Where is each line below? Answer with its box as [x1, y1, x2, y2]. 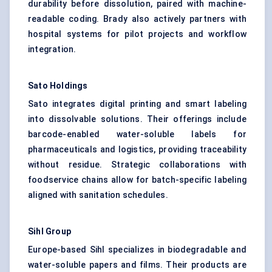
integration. [28, 44, 76, 55]
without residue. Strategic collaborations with [28, 160, 246, 170]
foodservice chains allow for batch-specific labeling [28, 175, 246, 185]
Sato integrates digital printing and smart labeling [28, 99, 246, 109]
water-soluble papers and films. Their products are [28, 260, 246, 270]
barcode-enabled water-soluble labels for [28, 129, 246, 140]
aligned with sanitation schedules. [28, 190, 168, 200]
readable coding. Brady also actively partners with [28, 14, 246, 24]
